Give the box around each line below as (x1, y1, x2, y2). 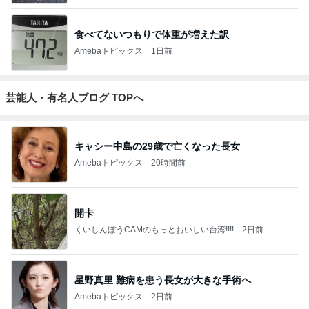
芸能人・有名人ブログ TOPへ (6, 92, 143, 103)
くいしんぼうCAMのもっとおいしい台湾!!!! (74, 224, 234, 235)
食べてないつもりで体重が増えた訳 (74, 28, 229, 40)
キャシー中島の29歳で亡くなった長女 (74, 140, 240, 152)
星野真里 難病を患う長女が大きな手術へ (74, 274, 251, 286)
